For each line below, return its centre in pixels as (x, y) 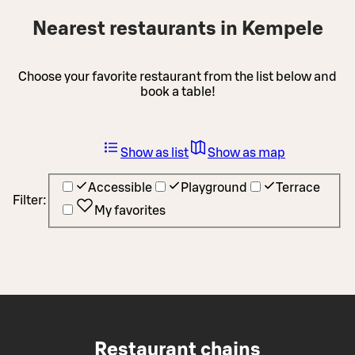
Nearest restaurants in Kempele (177, 29)
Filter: (30, 201)
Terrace (298, 188)
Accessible (120, 188)
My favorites (130, 211)
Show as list (155, 153)
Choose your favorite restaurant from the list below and (177, 76)
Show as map (246, 153)
